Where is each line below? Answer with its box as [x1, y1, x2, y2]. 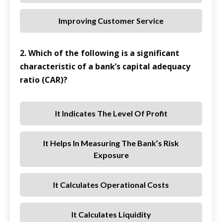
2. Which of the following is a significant [20, 48, 179, 59]
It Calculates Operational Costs [53, 180, 169, 190]
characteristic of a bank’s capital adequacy [20, 61, 190, 72]
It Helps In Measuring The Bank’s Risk [43, 138, 179, 148]
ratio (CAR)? [20, 74, 67, 86]
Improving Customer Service [58, 16, 164, 26]
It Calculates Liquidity [71, 210, 151, 220]
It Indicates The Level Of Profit [55, 109, 167, 118]
